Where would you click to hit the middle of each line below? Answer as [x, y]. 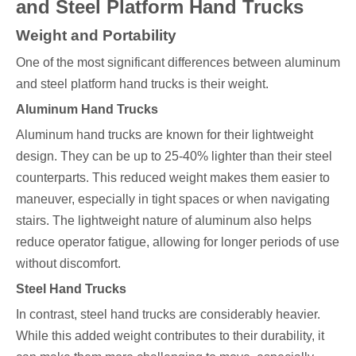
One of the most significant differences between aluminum [178, 63]
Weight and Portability [96, 36]
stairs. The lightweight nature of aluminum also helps [164, 221]
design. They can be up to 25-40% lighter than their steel [174, 157]
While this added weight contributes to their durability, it [170, 336]
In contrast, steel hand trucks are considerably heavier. [168, 315]
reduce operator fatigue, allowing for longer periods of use [178, 242]
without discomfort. [68, 264]
